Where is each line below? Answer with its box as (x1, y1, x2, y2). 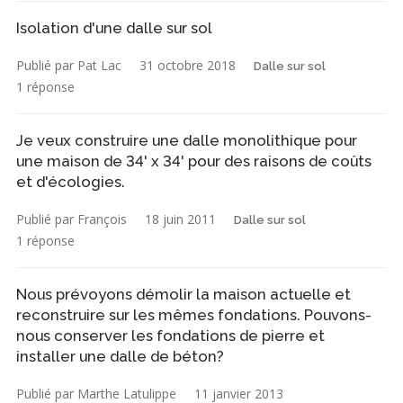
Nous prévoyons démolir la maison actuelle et (16, 284, 351, 303)
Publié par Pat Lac (16, 56, 121, 74)
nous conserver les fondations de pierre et (16, 326, 325, 345)
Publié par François (16, 210, 127, 228)
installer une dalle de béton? (16, 346, 224, 365)
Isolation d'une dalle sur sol (16, 18, 212, 37)
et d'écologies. (16, 172, 125, 191)
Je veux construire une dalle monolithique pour (16, 130, 357, 149)
